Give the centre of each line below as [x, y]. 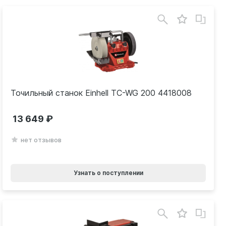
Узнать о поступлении [108, 173]
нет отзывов [41, 139]
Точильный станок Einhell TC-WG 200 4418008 [102, 93]
